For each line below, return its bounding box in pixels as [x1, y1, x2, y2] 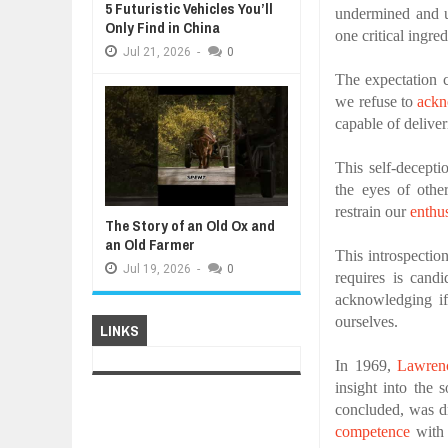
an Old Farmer [104, 234, 195, 255]
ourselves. [335, 313, 399, 330]
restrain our [335, 203, 411, 220]
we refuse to [335, 93, 418, 110]
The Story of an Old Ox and [104, 215, 275, 236]
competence [335, 423, 411, 440]
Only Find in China [104, 17, 220, 38]
